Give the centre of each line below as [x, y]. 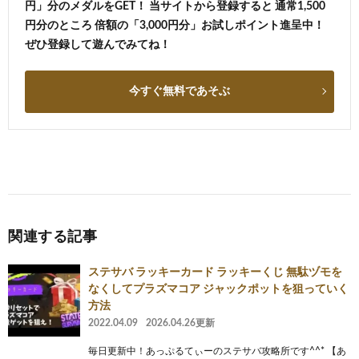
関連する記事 [52, 237]
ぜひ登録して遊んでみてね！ [98, 44]
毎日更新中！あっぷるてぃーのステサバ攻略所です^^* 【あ [217, 351]
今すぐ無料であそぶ [179, 91]
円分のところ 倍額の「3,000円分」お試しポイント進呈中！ [175, 25]
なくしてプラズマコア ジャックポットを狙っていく [218, 289]
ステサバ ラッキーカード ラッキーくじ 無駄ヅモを [215, 272]
